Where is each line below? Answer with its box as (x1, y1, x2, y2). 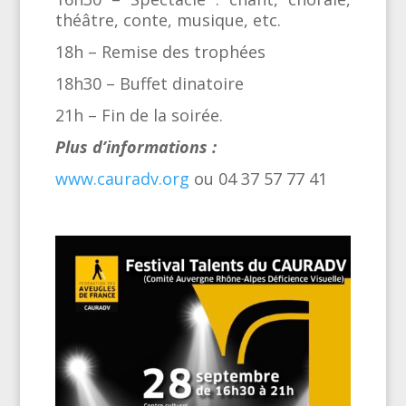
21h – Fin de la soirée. (54, 104, 223, 127)
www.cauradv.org (54, 168, 189, 190)
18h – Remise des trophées (54, 41, 266, 63)
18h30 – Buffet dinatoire (54, 72, 244, 95)
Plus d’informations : (54, 136, 217, 159)
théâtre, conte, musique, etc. (54, 9, 281, 32)
